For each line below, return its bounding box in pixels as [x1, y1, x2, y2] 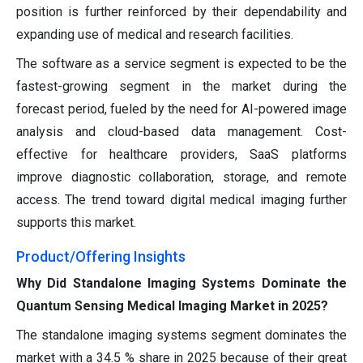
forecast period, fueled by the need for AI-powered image [16, 101, 347, 117]
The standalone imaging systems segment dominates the [16, 327, 347, 344]
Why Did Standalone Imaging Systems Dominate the [16, 275, 347, 292]
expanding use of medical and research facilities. [16, 27, 293, 43]
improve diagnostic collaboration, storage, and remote [16, 169, 347, 186]
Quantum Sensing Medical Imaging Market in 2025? [16, 298, 328, 314]
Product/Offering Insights [16, 248, 186, 266]
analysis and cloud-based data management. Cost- [16, 124, 347, 140]
